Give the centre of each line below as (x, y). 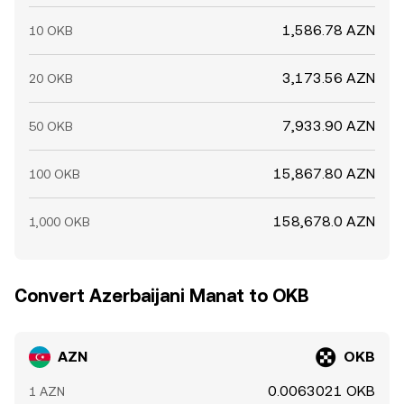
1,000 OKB (60, 222)
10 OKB (51, 31)
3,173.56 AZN (329, 78)
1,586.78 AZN (329, 30)
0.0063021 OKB (321, 391)
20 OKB (51, 78)
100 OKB (55, 174)
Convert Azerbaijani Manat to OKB (161, 296)
